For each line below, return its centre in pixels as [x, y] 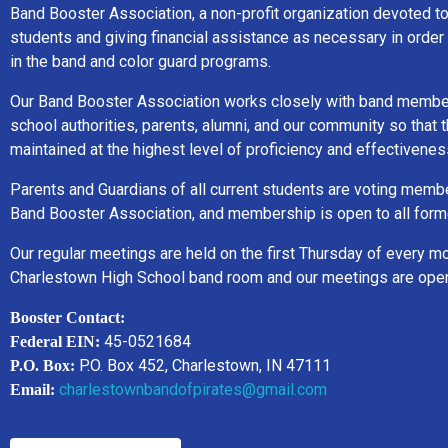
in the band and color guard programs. [140, 61]
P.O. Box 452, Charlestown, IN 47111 [205, 365]
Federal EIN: [55, 341]
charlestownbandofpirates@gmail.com [191, 389]
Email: [32, 389]
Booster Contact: [67, 317]
